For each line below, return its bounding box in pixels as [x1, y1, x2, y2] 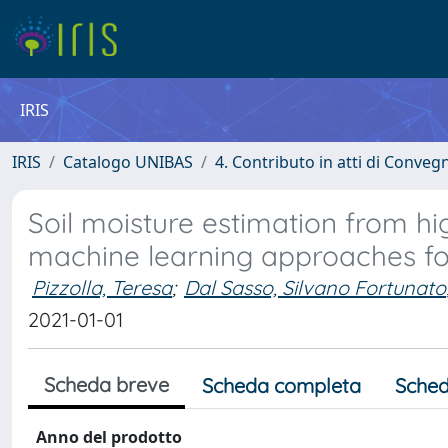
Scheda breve [44, 372, 169, 397]
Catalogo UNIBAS [63, 151, 193, 173]
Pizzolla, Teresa [32, 275, 172, 300]
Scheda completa [202, 373, 361, 398]
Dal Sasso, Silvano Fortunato [184, 275, 446, 300]
